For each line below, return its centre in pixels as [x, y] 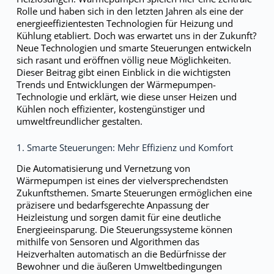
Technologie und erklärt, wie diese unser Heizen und [126, 97]
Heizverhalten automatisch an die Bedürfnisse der [121, 254]
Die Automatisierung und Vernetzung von [103, 168]
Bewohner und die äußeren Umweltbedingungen [119, 266]
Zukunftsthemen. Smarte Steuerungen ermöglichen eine [134, 193]
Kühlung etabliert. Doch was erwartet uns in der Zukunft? [136, 35]
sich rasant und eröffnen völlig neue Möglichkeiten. [124, 60]
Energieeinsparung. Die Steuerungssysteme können [124, 229]
